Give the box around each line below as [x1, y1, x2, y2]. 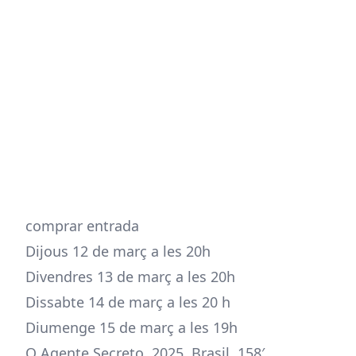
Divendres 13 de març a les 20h [25, 267, 235, 286]
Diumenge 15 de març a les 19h [25, 318, 238, 337]
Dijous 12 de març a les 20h [25, 242, 211, 261]
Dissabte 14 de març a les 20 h [25, 292, 230, 311]
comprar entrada [25, 216, 139, 235]
